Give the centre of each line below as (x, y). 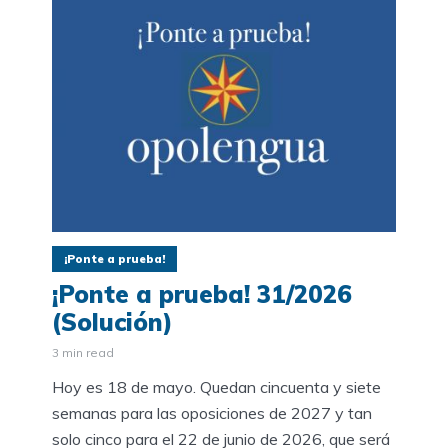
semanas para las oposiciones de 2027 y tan (212, 413)
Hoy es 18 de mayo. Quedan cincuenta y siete (216, 387)
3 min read (83, 353)
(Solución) (112, 322)
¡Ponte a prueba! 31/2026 (202, 294)
